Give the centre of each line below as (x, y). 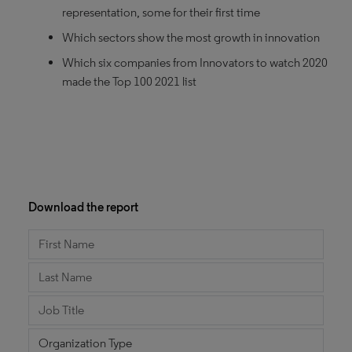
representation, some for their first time (161, 12)
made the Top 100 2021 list (130, 81)
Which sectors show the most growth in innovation (191, 37)
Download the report (83, 207)
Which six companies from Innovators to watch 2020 (195, 62)
